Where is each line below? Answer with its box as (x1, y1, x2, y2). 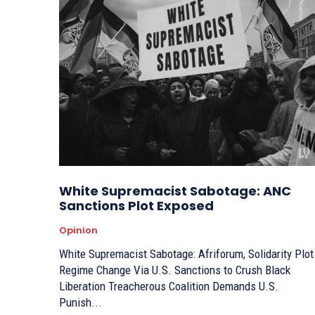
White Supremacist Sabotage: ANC (59, 182, 291, 200)
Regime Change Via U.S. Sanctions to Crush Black (59, 263, 290, 278)
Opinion (59, 224, 98, 238)
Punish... (59, 295, 102, 310)
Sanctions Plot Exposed (59, 197, 214, 215)
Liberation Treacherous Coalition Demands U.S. (59, 279, 108, 294)
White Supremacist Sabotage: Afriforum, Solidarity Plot (59, 247, 314, 262)
